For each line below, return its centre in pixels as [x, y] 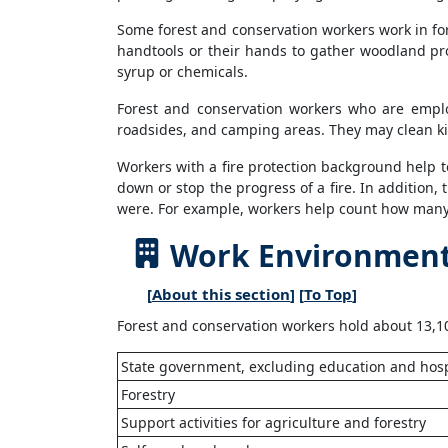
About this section [221, 294]
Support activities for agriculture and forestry [273, 422]
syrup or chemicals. [182, 71]
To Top [328, 294]
